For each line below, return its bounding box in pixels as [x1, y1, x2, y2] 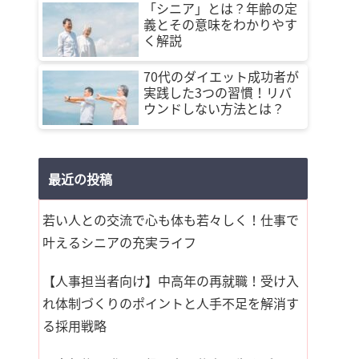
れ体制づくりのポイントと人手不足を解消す [42, 293, 299, 313]
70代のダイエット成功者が [143, 67, 299, 86]
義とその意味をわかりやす [143, 14, 297, 34]
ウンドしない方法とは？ [143, 99, 284, 118]
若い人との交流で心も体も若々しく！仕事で [42, 210, 299, 230]
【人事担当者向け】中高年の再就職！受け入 [42, 271, 299, 291]
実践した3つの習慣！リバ [143, 83, 292, 102]
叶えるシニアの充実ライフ [42, 232, 196, 252]
